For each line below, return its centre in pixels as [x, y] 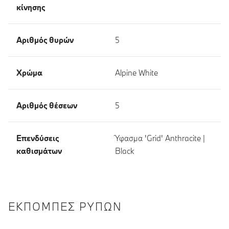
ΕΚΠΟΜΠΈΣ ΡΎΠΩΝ [65, 206]
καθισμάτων [39, 151]
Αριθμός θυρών [45, 40]
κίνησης [31, 7]
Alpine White [136, 72]
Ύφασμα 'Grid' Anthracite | [160, 138]
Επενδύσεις [38, 138]
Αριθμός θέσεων [47, 105]
